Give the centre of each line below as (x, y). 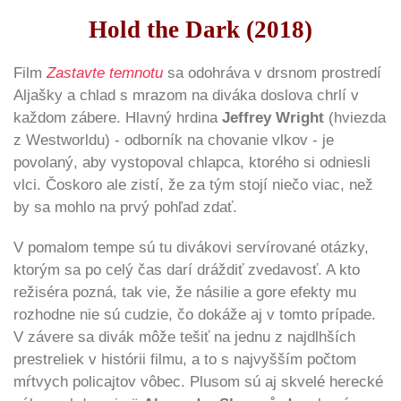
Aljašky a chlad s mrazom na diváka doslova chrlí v (186, 95)
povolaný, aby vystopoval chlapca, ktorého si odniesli (192, 162)
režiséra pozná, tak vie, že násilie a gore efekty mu (185, 292)
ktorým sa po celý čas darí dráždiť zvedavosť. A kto (187, 269)
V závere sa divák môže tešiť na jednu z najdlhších (184, 337)
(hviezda (357, 117)
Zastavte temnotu (105, 73)
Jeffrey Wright (275, 117)
